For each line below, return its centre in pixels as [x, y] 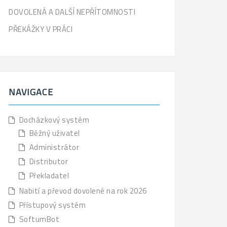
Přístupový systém [52, 205]
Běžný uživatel [54, 133]
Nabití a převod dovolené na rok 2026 [83, 191]
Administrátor [54, 147]
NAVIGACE [31, 92]
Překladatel [49, 176]
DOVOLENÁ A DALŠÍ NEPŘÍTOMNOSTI [72, 12]
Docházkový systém [54, 120]
